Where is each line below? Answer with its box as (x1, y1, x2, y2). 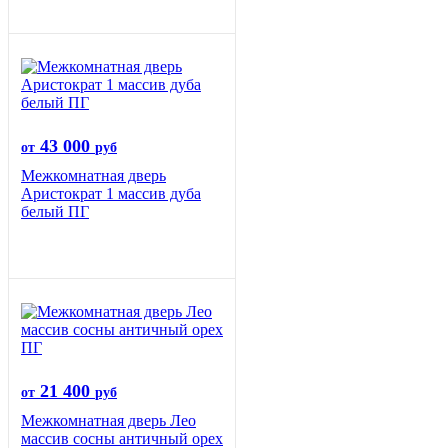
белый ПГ (21, 203, 89, 221)
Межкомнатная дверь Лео (21, 412, 196, 430)
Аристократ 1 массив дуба (21, 185, 201, 203)
